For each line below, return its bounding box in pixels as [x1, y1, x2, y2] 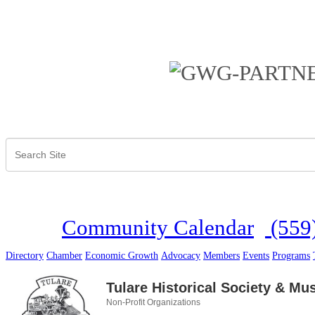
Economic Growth [85, 250, 158, 262]
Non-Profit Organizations [105, 297, 200, 308]
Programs [272, 250, 310, 262]
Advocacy [161, 250, 200, 262]
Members [203, 250, 240, 262]
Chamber [46, 250, 82, 262]
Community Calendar [62, 216, 254, 240]
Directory [6, 250, 44, 262]
